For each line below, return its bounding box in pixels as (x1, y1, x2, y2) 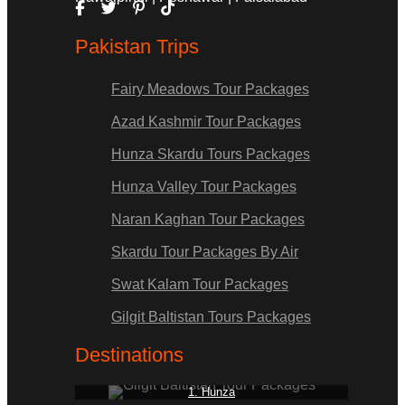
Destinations (75, 344, 184, 367)
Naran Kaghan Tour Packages (111, 212, 305, 228)
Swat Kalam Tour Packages (111, 277, 288, 293)
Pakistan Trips (75, 35, 199, 59)
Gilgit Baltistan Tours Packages (111, 309, 311, 325)
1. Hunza (188, 385, 235, 400)
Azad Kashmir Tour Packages (111, 114, 301, 130)
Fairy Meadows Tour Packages (111, 81, 309, 98)
